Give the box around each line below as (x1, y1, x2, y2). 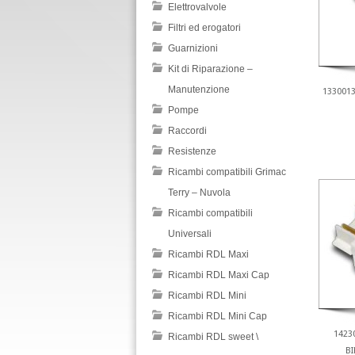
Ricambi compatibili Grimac (168, 166, 286, 177)
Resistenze (168, 145, 216, 157)
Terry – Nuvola (168, 186, 231, 198)
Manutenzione (168, 83, 230, 95)
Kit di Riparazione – (168, 63, 253, 74)
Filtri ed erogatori (168, 21, 241, 33)
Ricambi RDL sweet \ (168, 330, 258, 342)
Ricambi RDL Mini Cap (168, 310, 267, 322)
